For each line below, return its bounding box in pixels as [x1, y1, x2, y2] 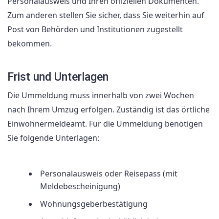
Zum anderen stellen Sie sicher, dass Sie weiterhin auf [7, 10, 204, 21]
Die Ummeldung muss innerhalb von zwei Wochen [7, 90, 194, 101]
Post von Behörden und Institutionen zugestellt [7, 24, 183, 35]
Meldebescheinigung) [40, 180, 120, 192]
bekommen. [7, 38, 52, 49]
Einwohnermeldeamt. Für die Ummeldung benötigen [7, 118, 203, 130]
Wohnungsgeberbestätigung [40, 198, 148, 209]
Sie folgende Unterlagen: [7, 132, 99, 144]
